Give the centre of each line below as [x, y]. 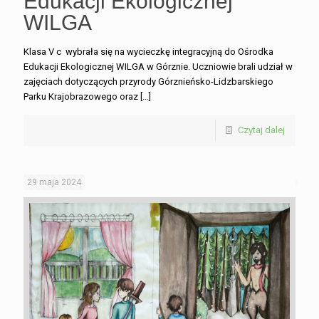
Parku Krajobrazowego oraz [81, 96]
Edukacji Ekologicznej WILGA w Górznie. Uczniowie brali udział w [158, 66]
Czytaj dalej [261, 130]
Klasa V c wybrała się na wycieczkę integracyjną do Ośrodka [148, 51]
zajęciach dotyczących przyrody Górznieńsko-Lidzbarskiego [148, 81]
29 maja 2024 [54, 182]
